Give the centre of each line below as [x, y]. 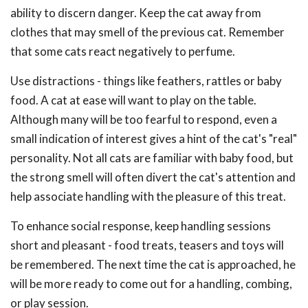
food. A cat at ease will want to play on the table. [133, 100]
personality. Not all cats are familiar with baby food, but [152, 158]
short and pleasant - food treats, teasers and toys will [147, 245]
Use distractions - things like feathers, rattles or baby [146, 81]
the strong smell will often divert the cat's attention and [153, 177]
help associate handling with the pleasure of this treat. [148, 196]
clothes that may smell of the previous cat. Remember [147, 32]
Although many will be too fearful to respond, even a [144, 119]
